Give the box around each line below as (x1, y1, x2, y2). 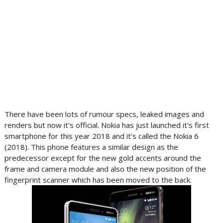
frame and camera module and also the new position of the (4, 164, 206, 174)
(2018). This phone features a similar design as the (4, 142, 178, 152)
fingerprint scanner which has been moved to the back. (4, 175, 192, 185)
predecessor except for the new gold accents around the (4, 153, 201, 163)
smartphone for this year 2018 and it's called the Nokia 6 (4, 131, 199, 141)
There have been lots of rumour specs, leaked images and (4, 109, 204, 119)
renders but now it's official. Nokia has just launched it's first (4, 120, 209, 130)
